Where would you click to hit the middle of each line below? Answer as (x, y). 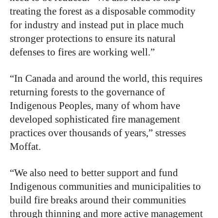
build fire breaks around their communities (98, 200)
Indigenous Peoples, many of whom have (95, 106)
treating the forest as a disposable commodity (103, 11)
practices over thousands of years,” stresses (98, 133)
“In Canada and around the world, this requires (106, 78)
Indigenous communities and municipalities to (105, 186)
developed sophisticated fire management (95, 119)
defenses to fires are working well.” (82, 52)
